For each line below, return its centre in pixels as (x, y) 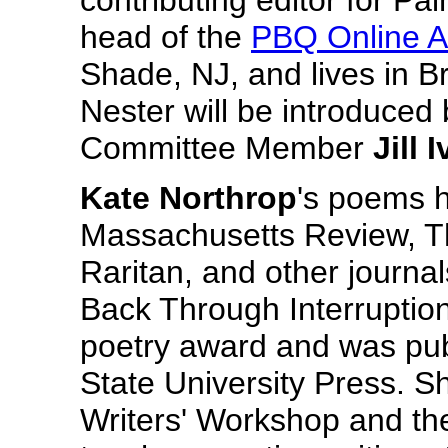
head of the (165, 37)
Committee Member (226, 148)
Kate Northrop (188, 198)
